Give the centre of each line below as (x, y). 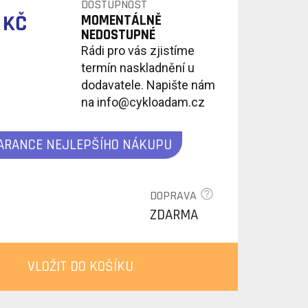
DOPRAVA (175, 196)
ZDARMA (174, 215)
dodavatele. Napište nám (148, 85)
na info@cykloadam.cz (143, 102)
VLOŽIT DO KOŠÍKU (81, 266)
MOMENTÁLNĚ (121, 20)
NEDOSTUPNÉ (118, 35)
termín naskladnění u (137, 68)
